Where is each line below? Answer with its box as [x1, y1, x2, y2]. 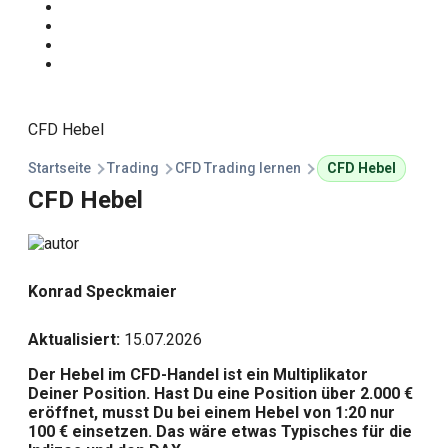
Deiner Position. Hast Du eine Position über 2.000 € [28, 384, 413, 404]
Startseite [28, 160, 91, 176]
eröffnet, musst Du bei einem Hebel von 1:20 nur [28, 403, 395, 423]
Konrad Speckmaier [28, 281, 177, 301]
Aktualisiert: [28, 330, 120, 350]
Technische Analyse [63, 36, 202, 55]
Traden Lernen [63, 17, 162, 36]
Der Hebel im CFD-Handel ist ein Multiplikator [28, 365, 368, 385]
